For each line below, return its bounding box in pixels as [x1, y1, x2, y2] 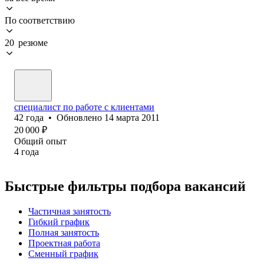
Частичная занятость [28, 206, 111, 216]
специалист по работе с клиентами [14, 101, 154, 112]
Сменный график [28, 248, 98, 259]
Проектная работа [28, 237, 100, 248]
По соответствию [5, 15, 75, 25]
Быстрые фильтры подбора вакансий [5, 178, 246, 194]
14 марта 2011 [104, 112, 160, 123]
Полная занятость [28, 227, 99, 237]
